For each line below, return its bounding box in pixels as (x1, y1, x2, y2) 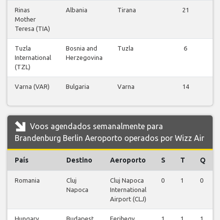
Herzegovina (66, 54, 103, 61)
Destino (66, 156, 92, 165)
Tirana (117, 6, 136, 14)
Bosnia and (66, 45, 97, 52)
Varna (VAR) (15, 83, 50, 90)
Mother (15, 16, 36, 23)
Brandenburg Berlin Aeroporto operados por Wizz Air (15, 134, 204, 143)
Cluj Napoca (110, 177, 144, 184)
